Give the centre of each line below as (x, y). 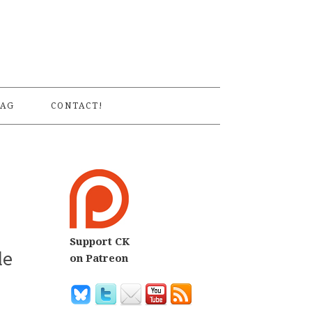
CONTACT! (77, 106)
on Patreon (99, 258)
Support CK (100, 242)
